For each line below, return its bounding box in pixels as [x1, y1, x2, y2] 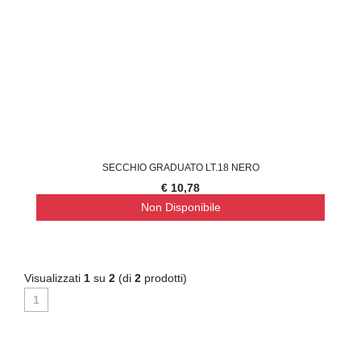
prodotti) [141, 272, 187, 284]
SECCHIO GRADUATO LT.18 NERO [102, 161, 259, 173]
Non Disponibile [140, 200, 221, 214]
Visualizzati [24, 272, 84, 284]
